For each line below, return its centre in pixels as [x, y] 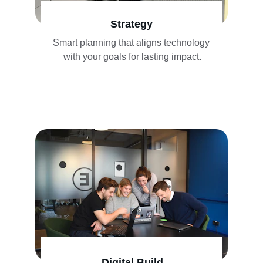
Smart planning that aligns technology [132, 43]
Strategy [131, 24]
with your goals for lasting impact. [132, 57]
